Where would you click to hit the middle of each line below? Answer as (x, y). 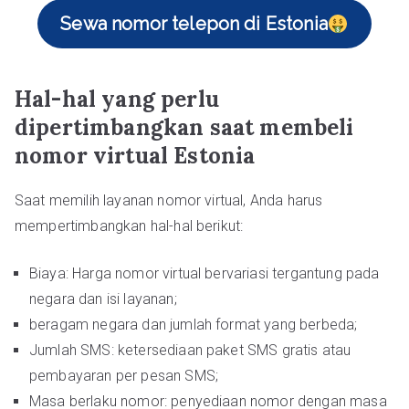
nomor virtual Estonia (135, 156)
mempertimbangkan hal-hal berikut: (129, 226)
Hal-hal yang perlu (117, 99)
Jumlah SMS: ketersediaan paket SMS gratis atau (190, 350)
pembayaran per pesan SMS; (124, 376)
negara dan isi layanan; (103, 299)
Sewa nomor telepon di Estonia (194, 24)
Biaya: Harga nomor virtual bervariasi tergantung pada (204, 273)
